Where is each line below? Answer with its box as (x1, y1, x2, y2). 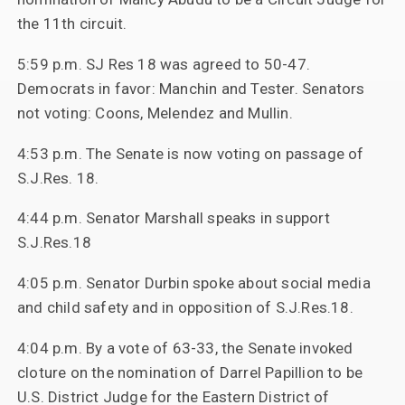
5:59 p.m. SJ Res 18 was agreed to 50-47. (16, 55, 310, 74)
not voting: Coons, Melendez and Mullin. (16, 104, 293, 123)
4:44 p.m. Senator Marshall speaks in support (16, 209, 330, 228)
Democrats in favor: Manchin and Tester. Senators (16, 80, 365, 99)
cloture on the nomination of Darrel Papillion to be (16, 363, 363, 381)
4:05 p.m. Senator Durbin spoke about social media (16, 273, 371, 292)
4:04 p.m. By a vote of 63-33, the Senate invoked (16, 338, 353, 357)
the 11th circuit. (16, 14, 127, 33)
